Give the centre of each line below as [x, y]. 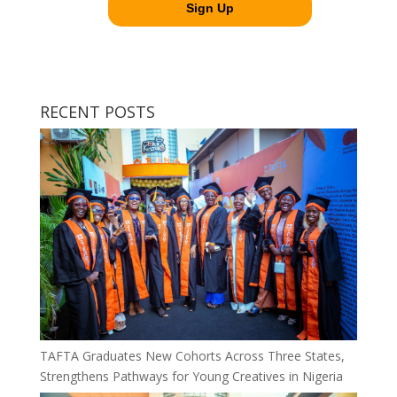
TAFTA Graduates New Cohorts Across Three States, [192, 355]
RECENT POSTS [97, 112]
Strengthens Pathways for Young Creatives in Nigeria [191, 376]
